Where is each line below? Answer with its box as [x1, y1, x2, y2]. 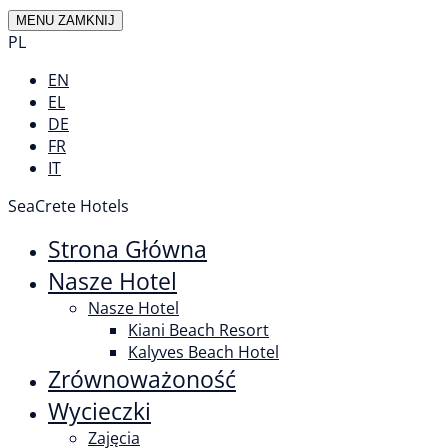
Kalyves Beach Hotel [128, 341, 279, 363]
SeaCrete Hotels [8, 195, 129, 217]
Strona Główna [48, 233, 207, 265]
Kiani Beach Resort [128, 319, 269, 341]
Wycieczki [48, 395, 151, 427]
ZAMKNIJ [58, 13, 115, 28]
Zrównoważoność [48, 363, 236, 395]
